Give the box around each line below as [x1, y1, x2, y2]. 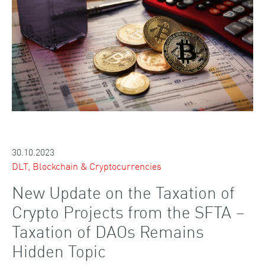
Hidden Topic [12, 238, 106, 261]
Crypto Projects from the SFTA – [12, 199, 245, 222]
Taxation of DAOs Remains [12, 219, 204, 242]
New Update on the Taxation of [12, 180, 235, 203]
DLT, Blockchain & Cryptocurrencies [12, 158, 161, 173]
